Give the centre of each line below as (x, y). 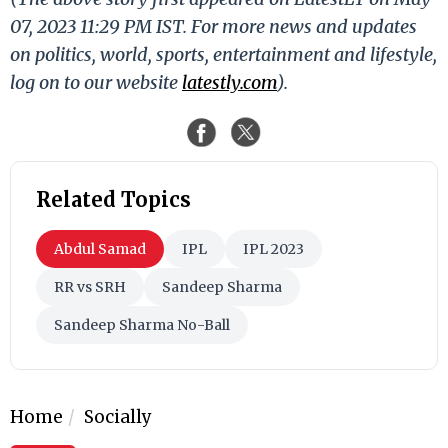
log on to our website (96, 82)
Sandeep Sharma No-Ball (142, 324)
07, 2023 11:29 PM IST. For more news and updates (213, 26)
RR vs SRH (90, 286)
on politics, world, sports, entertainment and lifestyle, (223, 54)
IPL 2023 (273, 248)
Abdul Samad (100, 248)
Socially (118, 416)
